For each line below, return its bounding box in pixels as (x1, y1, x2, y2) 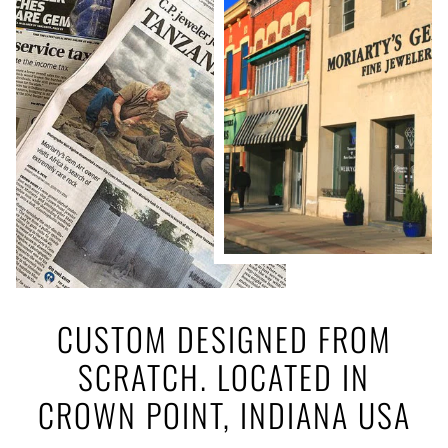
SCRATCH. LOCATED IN (78, 353, 370, 401)
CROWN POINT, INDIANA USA (37, 391, 411, 439)
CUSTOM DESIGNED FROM (56, 315, 392, 363)
